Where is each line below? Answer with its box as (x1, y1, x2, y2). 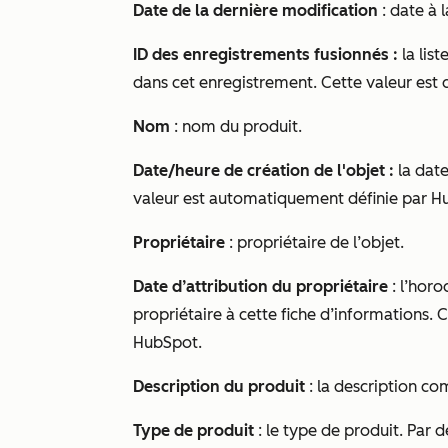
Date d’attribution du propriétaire (133, 277, 388, 296)
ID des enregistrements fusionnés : (133, 45, 402, 64)
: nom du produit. (170, 117, 302, 136)
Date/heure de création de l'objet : (133, 161, 394, 180)
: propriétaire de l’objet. (225, 233, 404, 252)
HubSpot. (133, 333, 202, 352)
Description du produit (133, 377, 305, 396)
